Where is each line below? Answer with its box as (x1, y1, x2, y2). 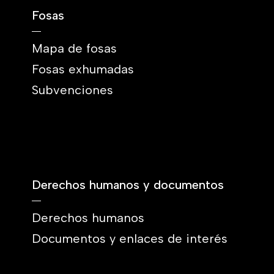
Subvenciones (32, 83, 113, 97)
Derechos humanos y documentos (32, 177, 224, 192)
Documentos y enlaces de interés (32, 231, 228, 246)
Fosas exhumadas (32, 62, 134, 76)
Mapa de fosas (32, 41, 117, 56)
